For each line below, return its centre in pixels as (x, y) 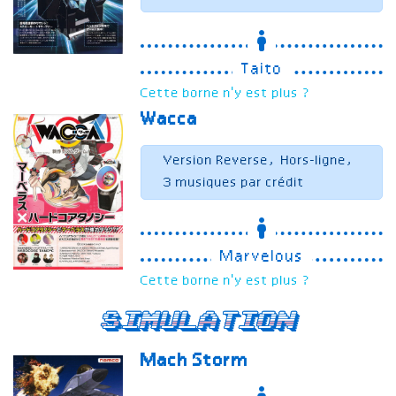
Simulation (198, 321)
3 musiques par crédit (235, 183)
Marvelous (262, 258)
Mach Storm (195, 362)
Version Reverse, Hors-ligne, (260, 161)
